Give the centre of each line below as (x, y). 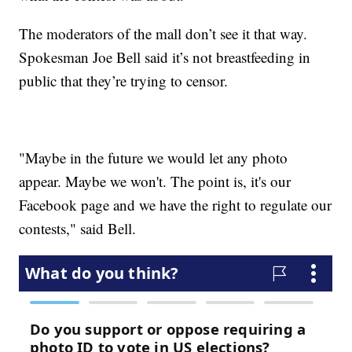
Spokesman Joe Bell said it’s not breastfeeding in (165, 57)
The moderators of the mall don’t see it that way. (163, 34)
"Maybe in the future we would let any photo (154, 158)
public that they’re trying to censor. (124, 81)
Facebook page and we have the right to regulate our (176, 205)
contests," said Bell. (78, 229)
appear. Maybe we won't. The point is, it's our (155, 181)
